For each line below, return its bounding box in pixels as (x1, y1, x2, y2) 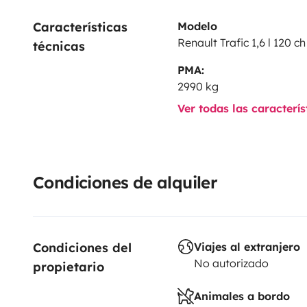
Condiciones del (33, 239, 136, 256)
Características (33, 19, 132, 35)
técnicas (33, 38, 85, 54)
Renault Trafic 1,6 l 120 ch (177, 35, 306, 49)
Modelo (177, 19, 217, 33)
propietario (33, 258, 104, 275)
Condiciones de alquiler (33, 171, 218, 193)
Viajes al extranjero (193, 239, 300, 254)
